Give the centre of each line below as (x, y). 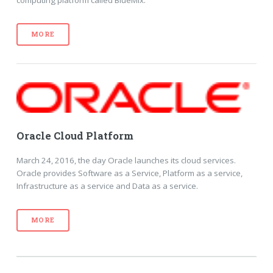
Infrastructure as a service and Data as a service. (107, 186)
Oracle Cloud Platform (75, 136)
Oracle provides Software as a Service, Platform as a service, (129, 173)
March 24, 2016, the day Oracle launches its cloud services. (126, 160)
